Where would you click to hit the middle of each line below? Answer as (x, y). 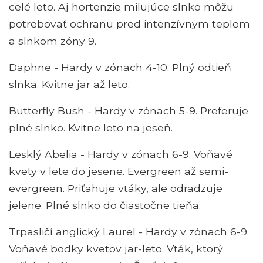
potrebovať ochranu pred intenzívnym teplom (129, 24)
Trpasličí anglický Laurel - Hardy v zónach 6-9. (129, 232)
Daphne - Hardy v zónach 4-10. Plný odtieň (120, 68)
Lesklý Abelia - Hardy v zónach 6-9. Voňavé (121, 154)
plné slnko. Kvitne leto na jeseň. (91, 128)
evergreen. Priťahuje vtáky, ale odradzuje (116, 188)
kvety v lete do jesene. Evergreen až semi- (119, 171)
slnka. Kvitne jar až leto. (69, 85)
